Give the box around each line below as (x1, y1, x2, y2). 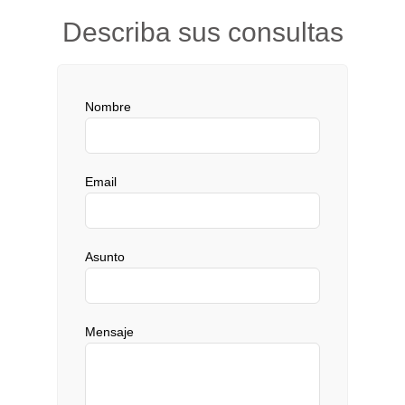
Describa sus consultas (61, 16, 344, 47)
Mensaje (85, 324, 134, 339)
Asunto (85, 249, 125, 264)
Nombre (85, 99, 131, 114)
